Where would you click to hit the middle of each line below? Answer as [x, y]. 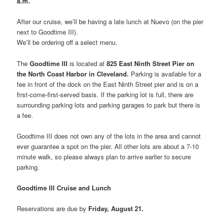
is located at [87, 63]
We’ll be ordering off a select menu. [68, 42]
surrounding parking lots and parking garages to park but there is [109, 105]
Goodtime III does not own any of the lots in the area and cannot [109, 136]
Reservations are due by [53, 208]
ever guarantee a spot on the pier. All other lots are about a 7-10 [108, 146]
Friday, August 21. [116, 208]
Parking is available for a [165, 74]
